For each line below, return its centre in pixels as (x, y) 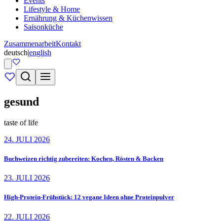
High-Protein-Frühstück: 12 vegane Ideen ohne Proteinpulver (89, 197)
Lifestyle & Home (52, 9)
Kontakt (68, 44)
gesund (21, 101)
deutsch (16, 53)
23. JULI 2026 (27, 178)
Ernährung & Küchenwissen (68, 18)
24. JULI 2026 (27, 139)
